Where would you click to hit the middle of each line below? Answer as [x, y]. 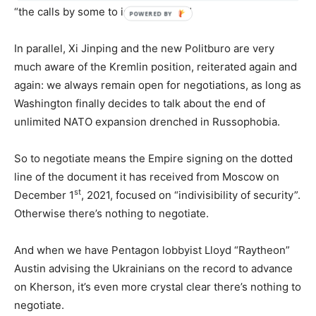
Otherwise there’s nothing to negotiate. [111, 213]
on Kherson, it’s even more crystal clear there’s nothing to [158, 286]
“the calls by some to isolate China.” [103, 11]
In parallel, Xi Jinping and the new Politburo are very [144, 48]
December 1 [44, 195]
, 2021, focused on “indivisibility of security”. [191, 195]
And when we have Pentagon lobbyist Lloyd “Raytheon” [152, 250]
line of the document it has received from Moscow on [147, 176]
